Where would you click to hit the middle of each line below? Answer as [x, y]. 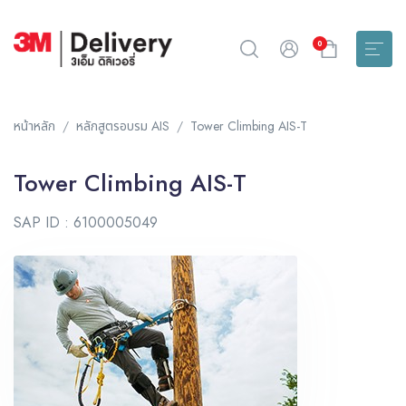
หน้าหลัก [34, 126]
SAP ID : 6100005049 [86, 223]
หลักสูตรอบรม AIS [123, 126]
